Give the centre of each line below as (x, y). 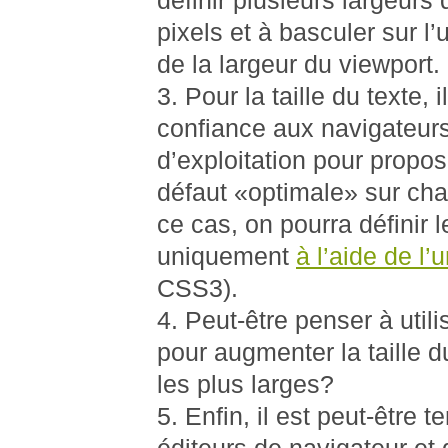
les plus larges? (245, 384)
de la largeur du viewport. (298, 64)
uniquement (226, 256)
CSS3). (197, 288)
